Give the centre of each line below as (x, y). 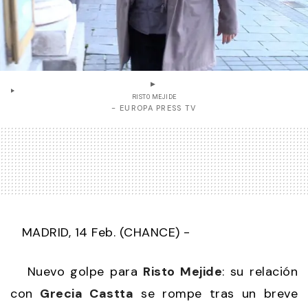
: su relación (260, 271)
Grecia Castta (87, 293)
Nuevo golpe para (77, 271)
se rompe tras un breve (216, 293)
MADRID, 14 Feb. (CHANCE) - (100, 232)
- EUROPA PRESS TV (154, 108)
